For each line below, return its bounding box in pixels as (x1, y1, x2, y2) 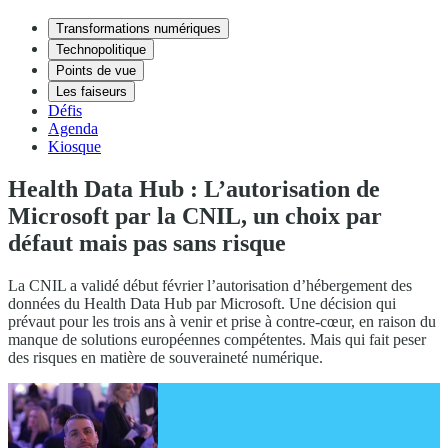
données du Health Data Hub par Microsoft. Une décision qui (8, 294, 396, 312)
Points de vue (56, 63, 136, 78)
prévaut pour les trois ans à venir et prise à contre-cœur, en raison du (8, 312, 436, 330)
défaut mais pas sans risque (8, 229, 286, 256)
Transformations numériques (56, 21, 221, 36)
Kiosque (48, 138, 101, 155)
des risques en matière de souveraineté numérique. (8, 348, 323, 366)
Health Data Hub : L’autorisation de (8, 175, 380, 202)
